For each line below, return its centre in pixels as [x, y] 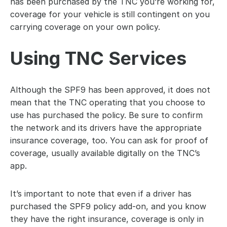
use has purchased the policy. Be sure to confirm [106, 115]
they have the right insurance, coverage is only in [107, 219]
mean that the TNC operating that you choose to [108, 102]
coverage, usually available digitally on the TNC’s [105, 153]
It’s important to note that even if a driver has [101, 194]
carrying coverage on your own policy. [85, 27]
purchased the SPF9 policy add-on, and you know [108, 206]
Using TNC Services [98, 58]
